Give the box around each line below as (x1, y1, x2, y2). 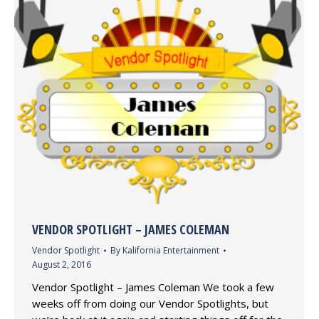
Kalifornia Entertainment (122, 244, 219, 257)
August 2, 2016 (32, 258, 91, 271)
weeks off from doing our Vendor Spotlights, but (32, 296, 268, 311)
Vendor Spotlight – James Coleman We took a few (32, 280, 274, 295)
